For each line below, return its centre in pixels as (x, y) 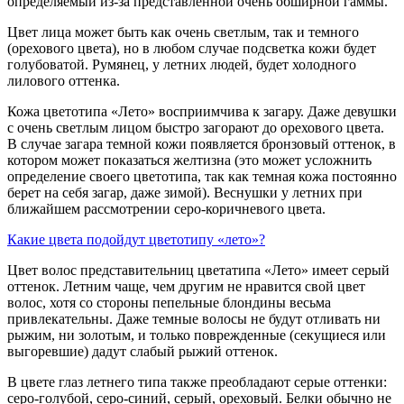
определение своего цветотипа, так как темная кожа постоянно (202, 176)
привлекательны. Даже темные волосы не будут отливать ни (194, 318)
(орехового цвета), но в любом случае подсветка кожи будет (192, 48)
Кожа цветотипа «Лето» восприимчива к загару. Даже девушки (202, 111)
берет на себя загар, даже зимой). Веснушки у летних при (185, 192)
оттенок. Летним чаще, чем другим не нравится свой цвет (186, 286)
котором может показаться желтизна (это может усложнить (189, 160)
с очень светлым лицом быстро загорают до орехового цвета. (196, 127)
